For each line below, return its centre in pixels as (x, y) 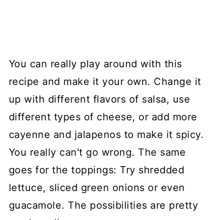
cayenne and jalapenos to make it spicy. (106, 134)
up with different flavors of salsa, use (99, 99)
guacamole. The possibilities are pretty (103, 205)
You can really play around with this (95, 64)
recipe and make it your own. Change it (105, 81)
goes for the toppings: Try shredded (96, 170)
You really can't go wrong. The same (97, 152)
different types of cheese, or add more (103, 117)
